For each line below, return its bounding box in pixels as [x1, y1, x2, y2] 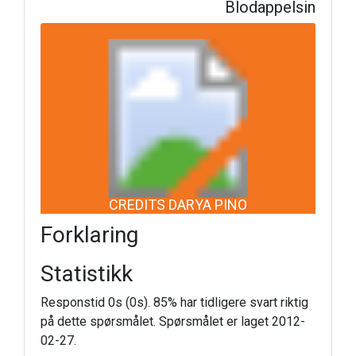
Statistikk [41, 261, 133, 287]
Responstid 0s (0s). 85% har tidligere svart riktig [41, 295, 308, 310]
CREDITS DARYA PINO [109, 195, 247, 213]
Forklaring [41, 222, 138, 248]
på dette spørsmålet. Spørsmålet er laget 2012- [41, 314, 305, 329]
